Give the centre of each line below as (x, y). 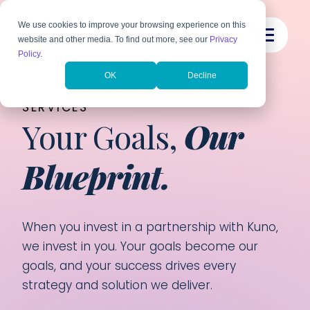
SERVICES (55, 107)
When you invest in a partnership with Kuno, (150, 227)
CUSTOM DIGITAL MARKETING (127, 90)
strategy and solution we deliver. (117, 285)
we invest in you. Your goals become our (140, 246)
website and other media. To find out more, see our (114, 40)
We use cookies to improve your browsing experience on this (132, 25)
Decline (202, 75)
